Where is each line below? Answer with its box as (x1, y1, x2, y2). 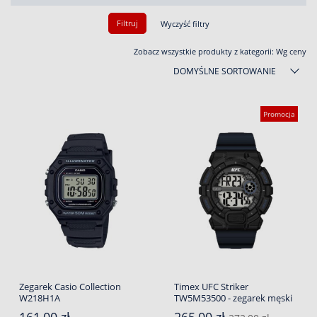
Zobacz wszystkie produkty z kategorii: (134, 46, 276, 57)
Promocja (263, 109, 295, 120)
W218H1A (19, 292, 60, 305)
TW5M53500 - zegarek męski (174, 292, 292, 305)
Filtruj (116, 18, 138, 29)
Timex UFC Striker (174, 280, 248, 294)
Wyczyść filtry (160, 18, 209, 29)
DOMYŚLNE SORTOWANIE (173, 65, 276, 78)
